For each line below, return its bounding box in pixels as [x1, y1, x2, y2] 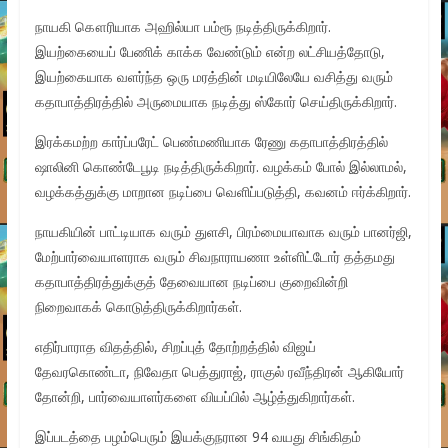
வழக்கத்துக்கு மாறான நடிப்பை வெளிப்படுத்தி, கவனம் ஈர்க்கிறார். [34, 181, 411, 201]
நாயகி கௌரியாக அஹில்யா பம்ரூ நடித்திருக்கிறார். [34, 16, 331, 36]
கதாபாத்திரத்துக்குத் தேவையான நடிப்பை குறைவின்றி [34, 271, 348, 291]
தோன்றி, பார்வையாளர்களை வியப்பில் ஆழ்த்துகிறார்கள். [34, 386, 355, 406]
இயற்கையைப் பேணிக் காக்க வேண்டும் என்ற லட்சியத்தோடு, [34, 41, 385, 61]
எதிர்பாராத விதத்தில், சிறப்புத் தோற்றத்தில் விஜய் [34, 336, 316, 356]
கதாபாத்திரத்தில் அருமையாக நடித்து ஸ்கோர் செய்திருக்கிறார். [34, 91, 397, 111]
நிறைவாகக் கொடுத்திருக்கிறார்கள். [34, 296, 242, 316]
